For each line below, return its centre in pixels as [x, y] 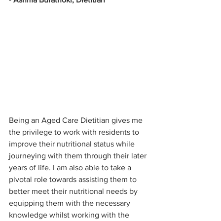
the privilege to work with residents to [75, 132]
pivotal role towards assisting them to [74, 179]
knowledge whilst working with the [70, 215]
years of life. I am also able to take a [71, 167]
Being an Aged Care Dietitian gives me [77, 120]
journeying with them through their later [79, 155]
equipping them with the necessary [71, 203]
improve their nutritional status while [73, 144]
